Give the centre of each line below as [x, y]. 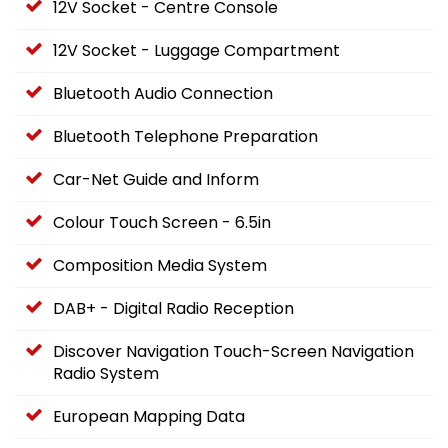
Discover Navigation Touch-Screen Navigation [233, 352]
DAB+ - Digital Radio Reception [173, 309]
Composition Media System [160, 266]
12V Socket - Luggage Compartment [196, 51]
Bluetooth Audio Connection [163, 94]
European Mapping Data [149, 417]
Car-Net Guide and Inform [156, 180]
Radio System [106, 374]
